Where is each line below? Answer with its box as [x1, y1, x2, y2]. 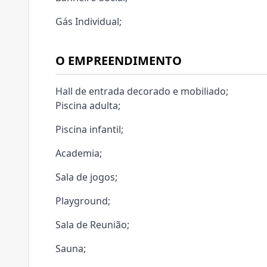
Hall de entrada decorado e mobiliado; [55, 85, 228, 98]
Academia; [55, 147, 102, 160]
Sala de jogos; [55, 170, 117, 184]
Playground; [55, 194, 110, 207]
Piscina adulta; [55, 99, 120, 112]
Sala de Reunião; [55, 218, 129, 231]
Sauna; [55, 242, 86, 255]
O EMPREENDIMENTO [55, 52, 182, 69]
